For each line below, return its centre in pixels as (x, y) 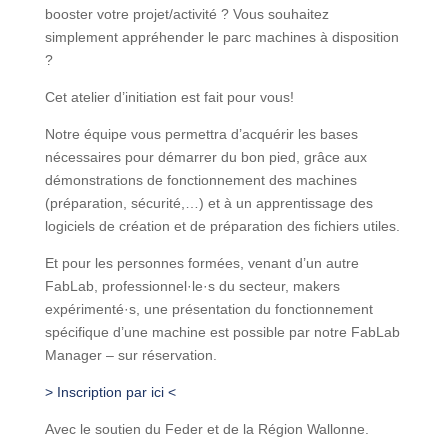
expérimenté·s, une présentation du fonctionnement (208, 309)
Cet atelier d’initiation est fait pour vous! (169, 97)
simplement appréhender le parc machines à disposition (221, 37)
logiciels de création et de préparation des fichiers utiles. (222, 226)
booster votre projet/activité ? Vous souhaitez (186, 14)
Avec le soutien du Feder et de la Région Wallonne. (206, 429)
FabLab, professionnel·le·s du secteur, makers (192, 286)
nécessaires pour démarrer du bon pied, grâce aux (205, 157)
